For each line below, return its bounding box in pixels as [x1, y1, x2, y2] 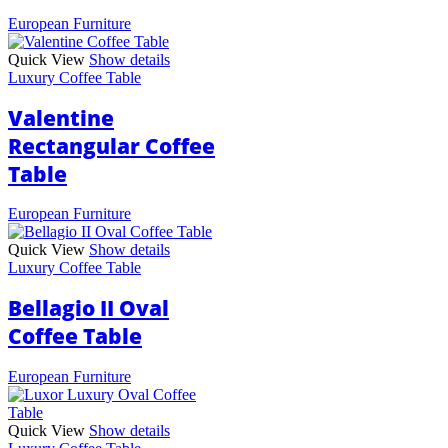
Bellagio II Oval [8, 294, 169, 323]
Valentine [8, 103, 114, 132]
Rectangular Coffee [8, 131, 215, 160]
